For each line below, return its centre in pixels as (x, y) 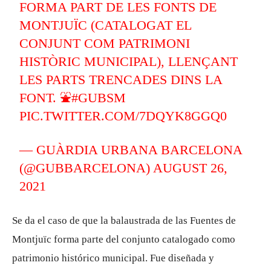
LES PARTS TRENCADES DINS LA (121, 80)
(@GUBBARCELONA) (87, 168)
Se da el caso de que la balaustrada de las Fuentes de (124, 221)
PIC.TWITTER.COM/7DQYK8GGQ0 (123, 116)
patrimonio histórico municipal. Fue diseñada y (113, 258)
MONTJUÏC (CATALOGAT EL (106, 25)
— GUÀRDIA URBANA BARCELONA (131, 150)
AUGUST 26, (191, 168)
